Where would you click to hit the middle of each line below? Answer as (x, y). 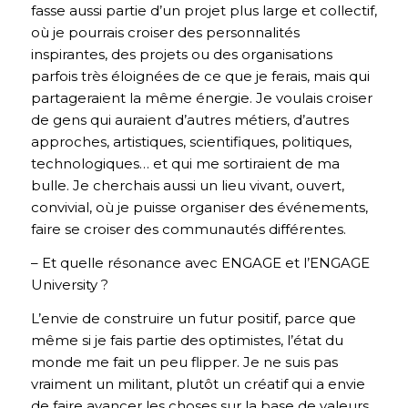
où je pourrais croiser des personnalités (165, 33)
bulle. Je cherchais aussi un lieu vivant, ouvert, (187, 186)
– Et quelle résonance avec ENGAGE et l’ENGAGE (200, 263)
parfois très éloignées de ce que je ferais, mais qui (200, 76)
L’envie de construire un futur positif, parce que (193, 318)
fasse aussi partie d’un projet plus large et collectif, (204, 11)
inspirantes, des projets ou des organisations (181, 55)
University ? (69, 285)
